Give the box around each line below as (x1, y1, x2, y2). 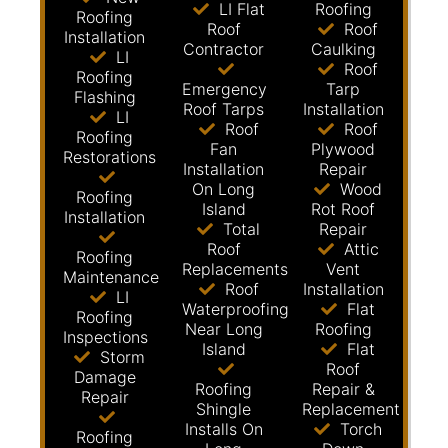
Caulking (310, 39, 376, 59)
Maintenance (63, 267, 159, 287)
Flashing (73, 87, 136, 107)
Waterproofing (182, 299, 290, 319)
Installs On (184, 419, 263, 439)
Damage (73, 367, 136, 387)
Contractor (183, 39, 265, 59)
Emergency (182, 79, 268, 99)
